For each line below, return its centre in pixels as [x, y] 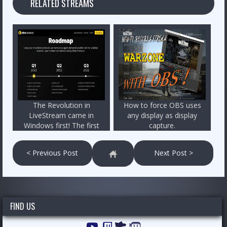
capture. [162, 126]
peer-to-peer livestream [61, 136]
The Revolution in [61, 105]
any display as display [162, 116]
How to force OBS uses [162, 105]
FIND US [23, 206]
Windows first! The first [61, 126]
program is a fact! [61, 146]
